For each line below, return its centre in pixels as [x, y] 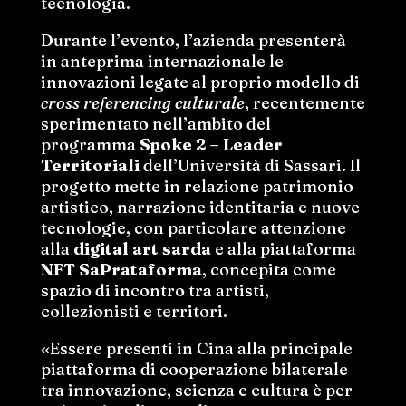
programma [90, 145]
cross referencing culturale [142, 103]
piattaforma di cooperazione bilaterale [194, 370]
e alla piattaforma [283, 249]
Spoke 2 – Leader [211, 145]
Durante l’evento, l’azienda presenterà [193, 41]
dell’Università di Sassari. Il [250, 166]
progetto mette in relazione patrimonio [197, 187]
